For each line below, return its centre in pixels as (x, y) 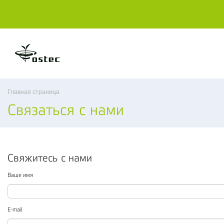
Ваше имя (20, 175)
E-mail (15, 209)
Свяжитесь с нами (50, 158)
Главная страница (33, 92)
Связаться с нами (66, 110)
